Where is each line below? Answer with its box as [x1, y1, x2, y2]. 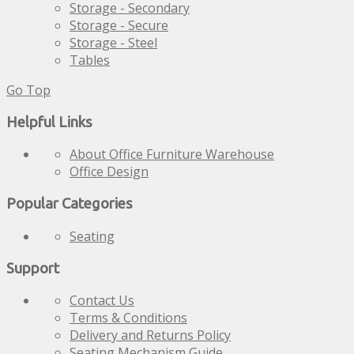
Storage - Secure [70, 17, 168, 34]
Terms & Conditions [70, 309, 187, 327]
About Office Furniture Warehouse [70, 145, 274, 164]
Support [6, 259, 59, 277]
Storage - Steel [70, 34, 157, 51]
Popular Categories [6, 195, 133, 213]
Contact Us [70, 292, 134, 310]
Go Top [6, 81, 51, 99]
